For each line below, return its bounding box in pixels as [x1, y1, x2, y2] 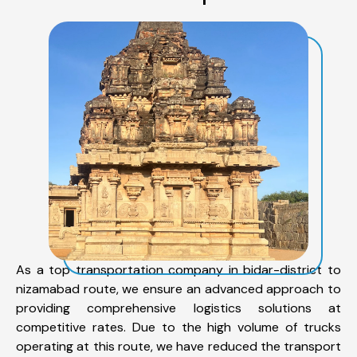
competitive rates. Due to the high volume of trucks [16, 318, 341, 335]
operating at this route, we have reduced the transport [16, 337, 341, 355]
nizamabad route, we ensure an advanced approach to [16, 280, 341, 297]
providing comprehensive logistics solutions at [16, 299, 341, 316]
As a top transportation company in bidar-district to [16, 261, 341, 278]
